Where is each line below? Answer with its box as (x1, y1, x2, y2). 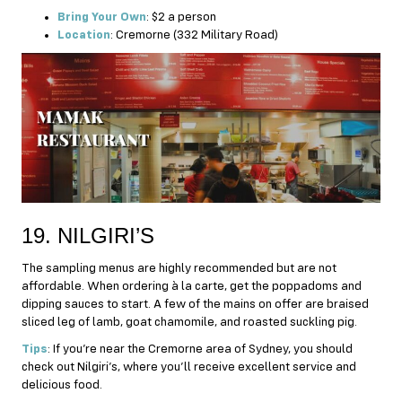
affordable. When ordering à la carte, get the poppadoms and (22, 279, 362, 293)
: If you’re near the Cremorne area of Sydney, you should (48, 342, 353, 355)
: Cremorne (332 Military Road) (110, 29, 278, 42)
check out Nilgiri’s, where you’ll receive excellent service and (22, 360, 356, 373)
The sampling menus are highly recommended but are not (22, 261, 336, 275)
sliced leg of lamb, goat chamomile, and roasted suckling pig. (22, 315, 363, 328)
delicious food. (22, 378, 102, 391)
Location (57, 29, 110, 42)
